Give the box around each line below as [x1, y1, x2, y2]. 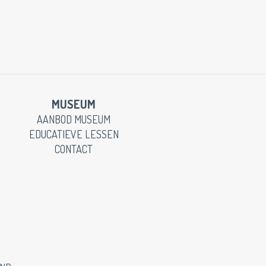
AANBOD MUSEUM [37, 113, 110, 126]
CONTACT [55, 142, 93, 156]
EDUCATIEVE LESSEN [28, 128, 119, 141]
